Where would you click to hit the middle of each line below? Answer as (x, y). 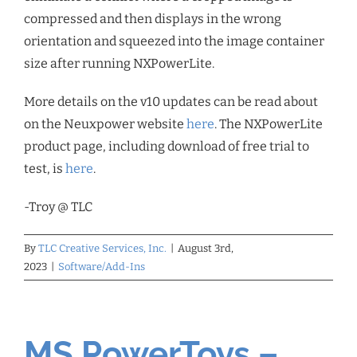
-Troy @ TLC (58, 207)
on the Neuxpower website (105, 124)
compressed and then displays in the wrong (153, 19)
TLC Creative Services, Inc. (102, 249)
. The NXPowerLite (269, 124)
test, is (45, 169)
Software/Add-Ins (102, 267)
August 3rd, (206, 249)
